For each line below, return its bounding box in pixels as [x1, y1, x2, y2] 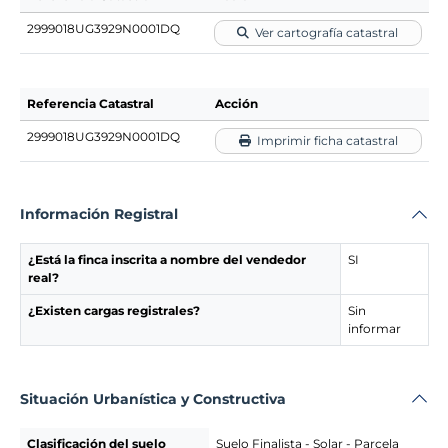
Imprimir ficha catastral [250, 132, 398, 148]
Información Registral [20, 205, 178, 224]
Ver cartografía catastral [249, 24, 398, 40]
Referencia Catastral [26, 95, 154, 111]
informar [347, 321, 401, 336]
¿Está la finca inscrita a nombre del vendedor [27, 252, 306, 267]
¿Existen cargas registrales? [27, 303, 200, 318]
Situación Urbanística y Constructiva [20, 389, 286, 408]
